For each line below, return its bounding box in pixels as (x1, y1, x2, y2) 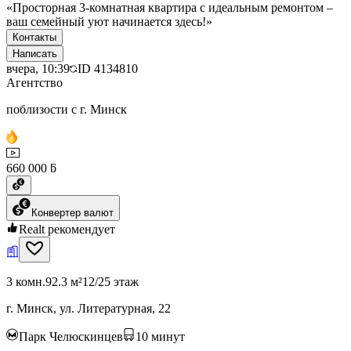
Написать (13, 47, 57, 60)
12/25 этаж (82, 274, 139, 288)
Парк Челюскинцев (19, 329, 123, 343)
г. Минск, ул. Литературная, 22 (6, 301, 171, 315)
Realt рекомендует (19, 222, 115, 236)
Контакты (13, 31, 56, 43)
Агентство (6, 75, 63, 89)
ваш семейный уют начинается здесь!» (6, 14, 212, 28)
